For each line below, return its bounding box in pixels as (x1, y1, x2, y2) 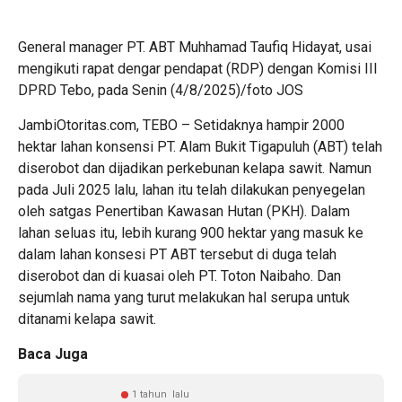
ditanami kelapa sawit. (18, 310, 156, 328)
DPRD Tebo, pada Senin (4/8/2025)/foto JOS (18, 82, 303, 99)
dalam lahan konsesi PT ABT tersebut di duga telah (18, 246, 336, 263)
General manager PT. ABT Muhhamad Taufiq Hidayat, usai (18, 39, 371, 56)
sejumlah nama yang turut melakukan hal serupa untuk (18, 289, 350, 306)
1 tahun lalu (132, 389, 189, 400)
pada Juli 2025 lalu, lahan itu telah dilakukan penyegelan (18, 181, 365, 198)
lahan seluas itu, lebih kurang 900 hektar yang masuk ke (18, 224, 363, 241)
